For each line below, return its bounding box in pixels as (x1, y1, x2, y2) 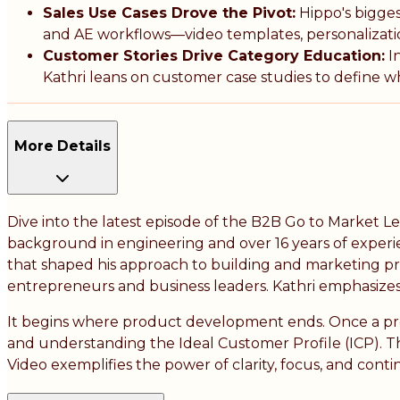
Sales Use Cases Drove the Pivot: (43, 4, 296, 22)
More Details (14, 137, 111, 154)
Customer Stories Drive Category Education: (43, 47, 385, 65)
